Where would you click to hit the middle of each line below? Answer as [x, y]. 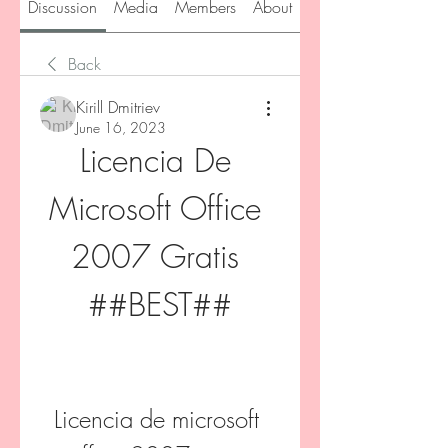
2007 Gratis [155, 256]
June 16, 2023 [121, 127]
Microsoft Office [155, 208]
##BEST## [160, 304]
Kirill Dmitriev [118, 107]
